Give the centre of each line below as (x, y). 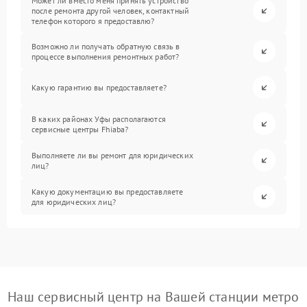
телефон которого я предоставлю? (93, 21)
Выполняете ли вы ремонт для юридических (112, 155)
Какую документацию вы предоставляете (108, 191)
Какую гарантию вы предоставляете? (99, 88)
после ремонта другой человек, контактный (110, 11)
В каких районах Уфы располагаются (99, 119)
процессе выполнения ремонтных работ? (106, 56)
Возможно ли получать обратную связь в (106, 46)
